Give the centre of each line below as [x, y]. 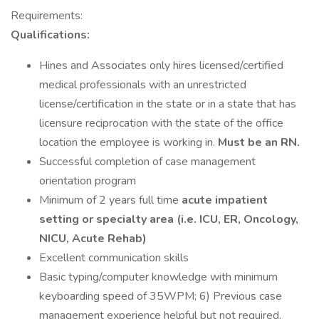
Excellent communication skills [114, 258]
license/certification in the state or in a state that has [168, 104]
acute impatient [225, 200]
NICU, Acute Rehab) [93, 239]
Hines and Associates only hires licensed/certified [161, 66]
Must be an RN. [259, 142]
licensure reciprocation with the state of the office [161, 123]
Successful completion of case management [147, 162]
